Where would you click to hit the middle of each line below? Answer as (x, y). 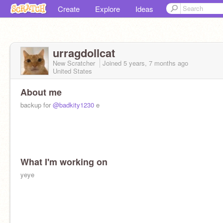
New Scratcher (75, 63)
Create (69, 9)
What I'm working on (64, 162)
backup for (37, 105)
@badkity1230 (73, 105)
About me (41, 92)
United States (72, 71)
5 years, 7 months (150, 63)
